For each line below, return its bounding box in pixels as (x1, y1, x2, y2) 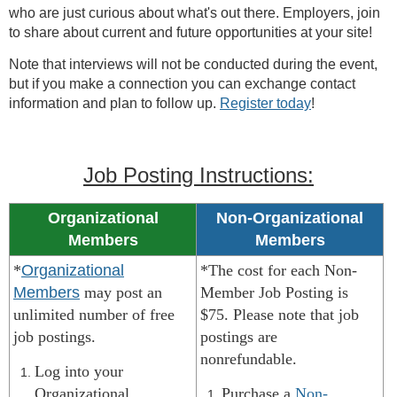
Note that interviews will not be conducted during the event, (9, 57, 378, 73)
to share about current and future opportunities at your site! (9, 25, 372, 41)
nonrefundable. (200, 350, 301, 369)
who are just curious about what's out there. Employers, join (9, 5, 380, 21)
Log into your (35, 362, 123, 381)
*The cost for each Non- (200, 261, 357, 280)
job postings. (13, 328, 96, 346)
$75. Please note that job (200, 306, 359, 324)
